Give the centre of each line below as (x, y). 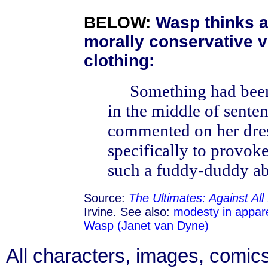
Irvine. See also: (129, 211)
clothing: (119, 60)
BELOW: (117, 22)
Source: (106, 198)
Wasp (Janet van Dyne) (146, 225)
